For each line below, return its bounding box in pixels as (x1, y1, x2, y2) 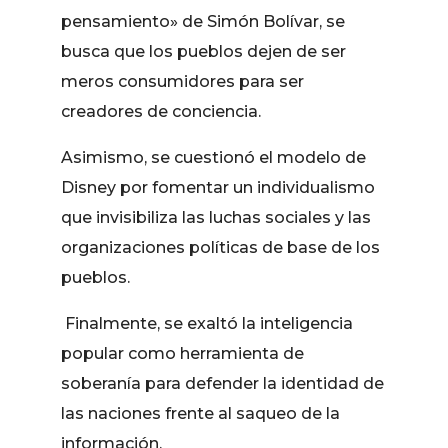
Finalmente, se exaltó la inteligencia (61, 314, 354, 333)
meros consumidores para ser (61, 72, 305, 91)
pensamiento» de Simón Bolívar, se (61, 12, 346, 31)
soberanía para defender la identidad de (61, 374, 385, 393)
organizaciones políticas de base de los (61, 238, 381, 257)
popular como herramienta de (61, 344, 305, 363)
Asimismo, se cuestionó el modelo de (61, 148, 367, 167)
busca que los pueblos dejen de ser (61, 42, 347, 61)
